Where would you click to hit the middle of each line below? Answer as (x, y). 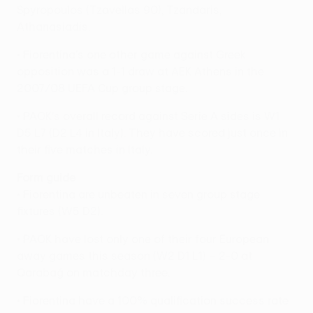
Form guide (46, 177)
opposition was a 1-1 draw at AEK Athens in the (140, 71)
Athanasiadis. (53, 26)
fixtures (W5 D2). (60, 211)
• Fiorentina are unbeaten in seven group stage (138, 194)
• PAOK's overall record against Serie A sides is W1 (148, 116)
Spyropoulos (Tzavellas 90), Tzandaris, (119, 9)
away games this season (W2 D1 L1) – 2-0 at (134, 255)
